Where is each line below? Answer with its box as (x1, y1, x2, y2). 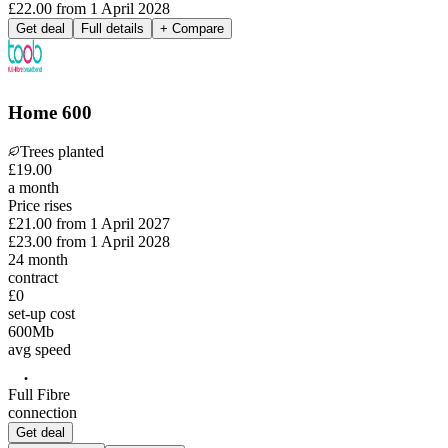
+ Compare (160, 21, 224, 37)
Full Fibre (8, 386, 70, 404)
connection (8, 404, 77, 422)
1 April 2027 (90, 214, 170, 232)
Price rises (8, 196, 72, 214)
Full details (81, 21, 144, 37)
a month (8, 178, 59, 196)
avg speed (8, 340, 71, 358)
